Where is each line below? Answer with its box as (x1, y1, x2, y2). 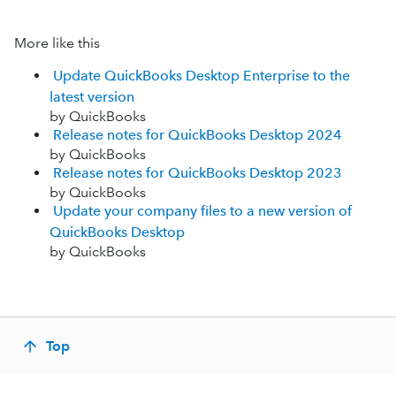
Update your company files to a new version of (53, 202, 352, 219)
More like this (14, 34, 100, 51)
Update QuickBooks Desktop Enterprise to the (53, 67, 350, 84)
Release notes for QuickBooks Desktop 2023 (53, 164, 342, 181)
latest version (49, 88, 134, 105)
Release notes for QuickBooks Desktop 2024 (53, 126, 342, 143)
